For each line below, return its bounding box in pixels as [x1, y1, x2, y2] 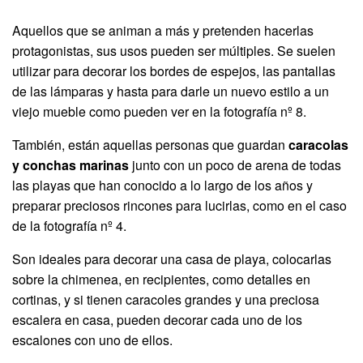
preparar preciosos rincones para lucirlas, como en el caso [12, 196, 347, 216]
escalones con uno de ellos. [12, 331, 173, 350]
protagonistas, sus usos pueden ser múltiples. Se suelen [12, 41, 335, 61]
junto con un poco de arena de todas [129, 156, 341, 175]
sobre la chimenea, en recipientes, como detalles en [12, 270, 310, 289]
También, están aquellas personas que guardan [12, 135, 288, 155]
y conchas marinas [12, 156, 129, 175]
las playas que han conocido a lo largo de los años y [12, 176, 313, 195]
